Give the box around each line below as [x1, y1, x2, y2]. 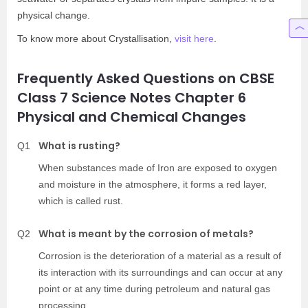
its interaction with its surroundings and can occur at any [38, 266, 283, 278]
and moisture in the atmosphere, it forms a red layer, [38, 178, 267, 190]
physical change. [17, 9, 90, 21]
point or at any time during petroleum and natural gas [38, 283, 270, 294]
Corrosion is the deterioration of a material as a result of [38, 250, 281, 261]
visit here [175, 32, 214, 44]
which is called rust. [38, 195, 123, 206]
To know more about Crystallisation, [17, 32, 175, 44]
